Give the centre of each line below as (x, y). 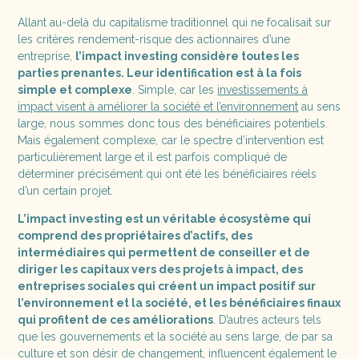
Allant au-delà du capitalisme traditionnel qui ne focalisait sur (175, 22)
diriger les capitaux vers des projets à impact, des (161, 269)
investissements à (263, 89)
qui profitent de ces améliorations (116, 319)
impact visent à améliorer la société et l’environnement (158, 106)
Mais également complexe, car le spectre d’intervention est (171, 140)
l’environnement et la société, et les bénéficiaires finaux (179, 303)
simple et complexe (75, 89)
